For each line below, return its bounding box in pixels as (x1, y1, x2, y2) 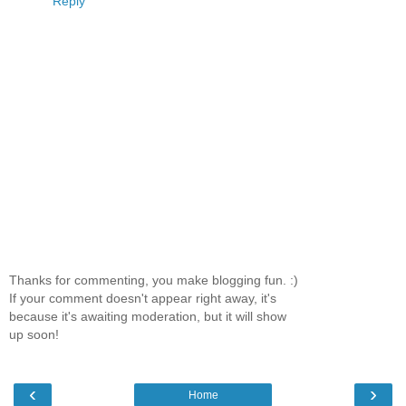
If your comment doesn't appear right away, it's (9, 290, 276, 305)
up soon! (9, 326, 59, 342)
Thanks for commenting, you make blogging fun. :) (9, 272, 298, 287)
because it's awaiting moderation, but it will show (9, 308, 286, 324)
